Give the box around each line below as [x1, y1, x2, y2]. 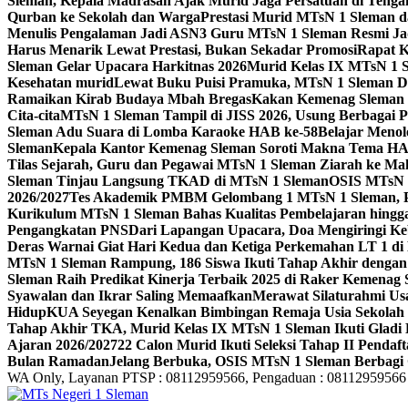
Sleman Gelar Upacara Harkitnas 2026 [7, 58, 247, 74]
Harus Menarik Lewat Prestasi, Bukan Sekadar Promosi [7, 42, 357, 57]
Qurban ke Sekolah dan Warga [7, 9, 200, 25]
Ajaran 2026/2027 [7, 337, 117, 352]
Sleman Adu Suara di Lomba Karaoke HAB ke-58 [7, 124, 318, 139]
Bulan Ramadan [7, 353, 109, 369]
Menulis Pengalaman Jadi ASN [7, 25, 199, 41]
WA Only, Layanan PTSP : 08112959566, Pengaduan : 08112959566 [7, 370, 406, 385]
